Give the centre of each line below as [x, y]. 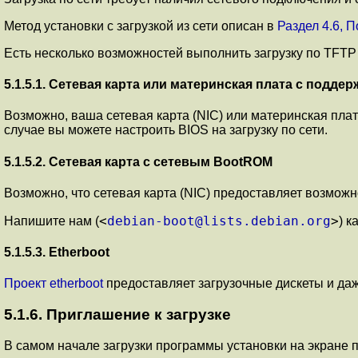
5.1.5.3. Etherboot [57, 253]
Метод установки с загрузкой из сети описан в [141, 26]
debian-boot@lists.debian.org [219, 221]
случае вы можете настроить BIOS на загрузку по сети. [166, 130]
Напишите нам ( [52, 221]
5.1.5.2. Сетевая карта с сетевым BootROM [138, 161]
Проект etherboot [54, 284]
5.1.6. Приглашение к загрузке [117, 315]
